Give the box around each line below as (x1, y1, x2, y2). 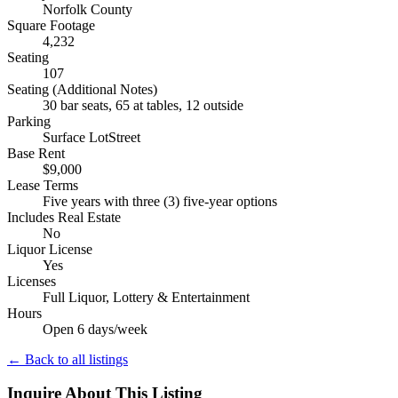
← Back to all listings (7, 351, 128, 367)
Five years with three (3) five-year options (43, 193, 277, 209)
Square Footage (7, 17, 95, 33)
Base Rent (7, 145, 65, 161)
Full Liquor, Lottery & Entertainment (43, 289, 250, 305)
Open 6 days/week (43, 321, 147, 337)
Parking (7, 113, 51, 129)
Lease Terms (7, 177, 78, 193)
